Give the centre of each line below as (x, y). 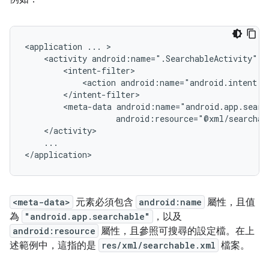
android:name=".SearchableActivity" (175, 59)
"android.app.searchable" (87, 216)
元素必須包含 (104, 202)
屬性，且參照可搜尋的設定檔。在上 (177, 231)
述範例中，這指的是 (54, 246)
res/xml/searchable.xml (159, 245)
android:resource (54, 231)
